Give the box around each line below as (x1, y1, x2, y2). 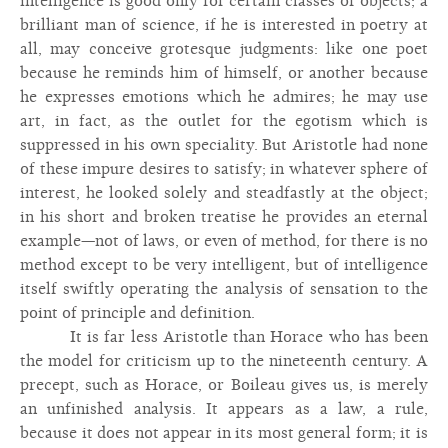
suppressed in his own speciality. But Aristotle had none (20, 136, 428, 154)
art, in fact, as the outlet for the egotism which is (20, 112, 428, 130)
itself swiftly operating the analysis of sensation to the (20, 280, 428, 298)
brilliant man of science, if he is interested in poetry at (20, 16, 428, 34)
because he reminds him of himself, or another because (20, 64, 428, 82)
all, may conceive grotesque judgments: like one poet (20, 40, 428, 58)
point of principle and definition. (20, 304, 255, 322)
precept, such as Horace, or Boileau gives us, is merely (20, 376, 428, 394)
